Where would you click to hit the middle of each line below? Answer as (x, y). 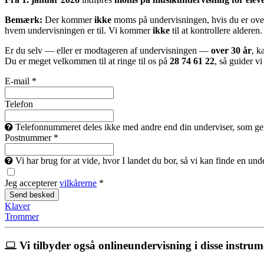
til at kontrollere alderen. (216, 30)
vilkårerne (78, 183)
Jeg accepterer (32, 183)
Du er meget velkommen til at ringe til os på (87, 61)
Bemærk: (24, 19)
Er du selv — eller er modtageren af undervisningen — (108, 50)
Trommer (22, 216)
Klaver (17, 206)
